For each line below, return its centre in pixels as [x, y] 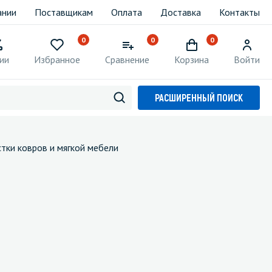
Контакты [240, 12]
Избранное [57, 59]
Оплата [127, 12]
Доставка [181, 12]
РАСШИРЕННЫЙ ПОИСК [199, 97]
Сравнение [127, 59]
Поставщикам [64, 12]
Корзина [192, 59]
